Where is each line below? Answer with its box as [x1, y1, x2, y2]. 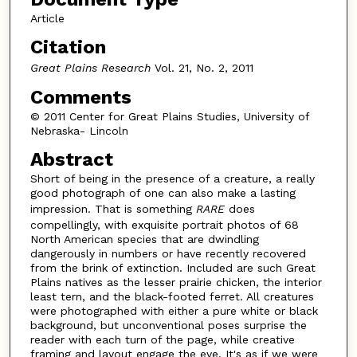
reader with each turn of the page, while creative [29, 332, 295, 346]
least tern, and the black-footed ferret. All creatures [29, 289, 314, 303]
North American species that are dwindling [29, 232, 259, 245]
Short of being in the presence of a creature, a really [29, 171, 315, 185]
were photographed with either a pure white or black [29, 304, 318, 317]
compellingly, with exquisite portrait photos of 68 [29, 218, 299, 231]
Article [29, 12, 65, 25]
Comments [29, 86, 131, 109]
